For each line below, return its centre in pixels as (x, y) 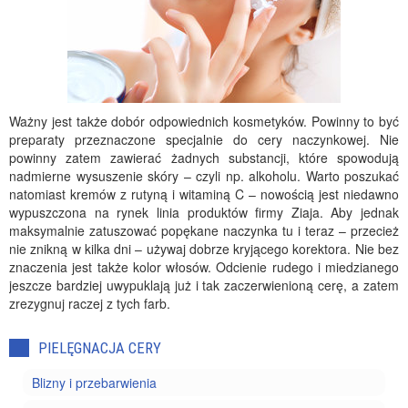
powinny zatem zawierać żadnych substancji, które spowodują (204, 158)
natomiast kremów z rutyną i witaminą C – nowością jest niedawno (204, 194)
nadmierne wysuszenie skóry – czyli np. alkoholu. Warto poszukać (204, 176)
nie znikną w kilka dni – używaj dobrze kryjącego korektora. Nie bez (204, 249)
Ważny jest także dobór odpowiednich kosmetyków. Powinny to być (204, 121)
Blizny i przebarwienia (94, 382)
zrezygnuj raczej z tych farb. (90, 303)
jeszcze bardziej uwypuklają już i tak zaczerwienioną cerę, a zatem (204, 285)
